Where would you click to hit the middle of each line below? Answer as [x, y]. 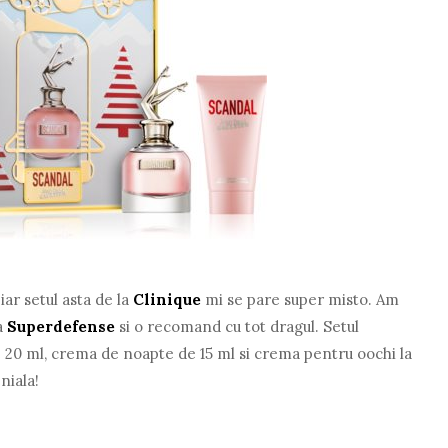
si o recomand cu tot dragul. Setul [237, 326]
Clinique [167, 299]
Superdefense [61, 326]
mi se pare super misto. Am [300, 299]
